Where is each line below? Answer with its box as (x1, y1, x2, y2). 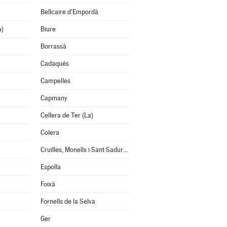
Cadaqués (40, 60, 69, 67)
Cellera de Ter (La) (40, 111, 93, 119)
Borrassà (40, 43, 66, 50)
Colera (40, 129, 59, 136)
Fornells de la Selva (40, 198, 95, 205)
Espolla (40, 163, 61, 171)
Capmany (40, 94, 67, 102)
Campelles (40, 77, 70, 85)
